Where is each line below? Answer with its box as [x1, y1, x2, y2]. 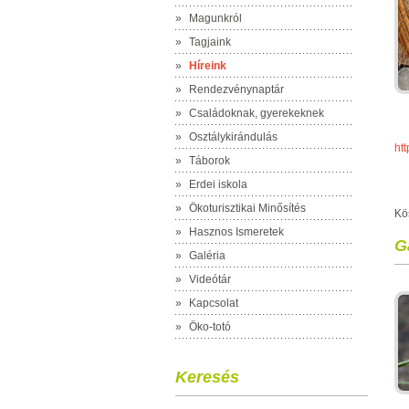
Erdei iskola [189, 178, 247, 191]
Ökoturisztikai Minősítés [189, 202, 306, 215]
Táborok [189, 154, 230, 167]
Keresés [175, 368, 239, 386]
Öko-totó [189, 320, 231, 333]
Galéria [189, 249, 225, 262]
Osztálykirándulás [189, 131, 278, 143]
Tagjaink [189, 36, 231, 48]
